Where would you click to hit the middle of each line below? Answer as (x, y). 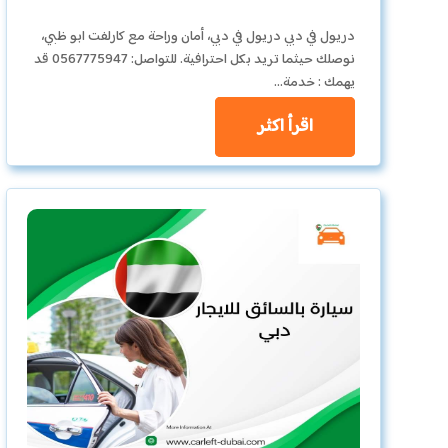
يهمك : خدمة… (314, 82)
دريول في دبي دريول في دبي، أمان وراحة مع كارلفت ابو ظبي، (197, 36)
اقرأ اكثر (284, 126)
